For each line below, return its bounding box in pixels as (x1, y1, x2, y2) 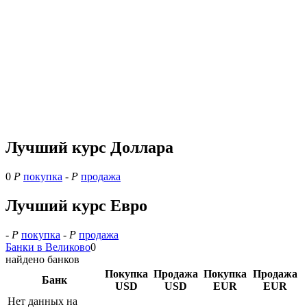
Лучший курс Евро (5, 196, 147, 214)
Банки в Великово (5, 241, 90, 253)
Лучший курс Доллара (5, 138, 173, 157)
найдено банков (5, 253, 79, 265)
